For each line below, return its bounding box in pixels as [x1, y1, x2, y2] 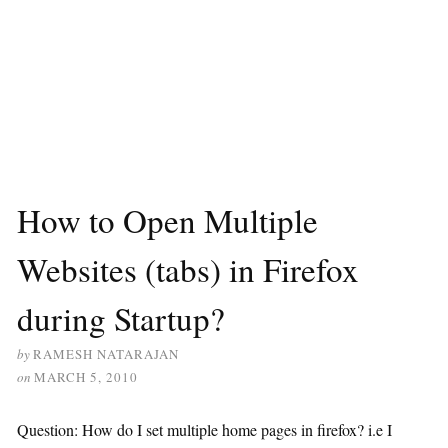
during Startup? [17, 296, 225, 340]
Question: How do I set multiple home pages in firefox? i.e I [17, 419, 392, 440]
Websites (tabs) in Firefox [17, 247, 359, 291]
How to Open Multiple [17, 198, 318, 242]
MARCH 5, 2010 [34, 368, 138, 386]
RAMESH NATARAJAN [33, 345, 179, 363]
